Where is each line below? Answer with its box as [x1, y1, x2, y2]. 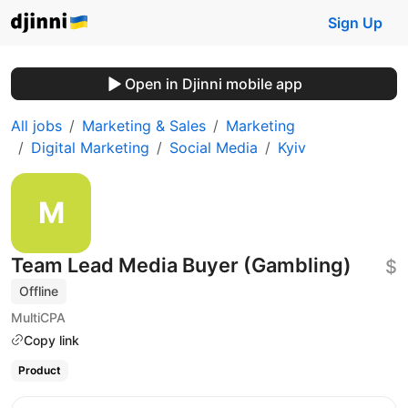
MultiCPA [11, 309, 66, 325]
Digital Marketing [31, 138, 149, 157]
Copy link [24, 331, 79, 348]
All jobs [11, 117, 62, 135]
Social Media [169, 138, 258, 157]
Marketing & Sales [82, 117, 206, 135]
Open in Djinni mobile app [124, 75, 302, 93]
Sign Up [328, 14, 382, 32]
